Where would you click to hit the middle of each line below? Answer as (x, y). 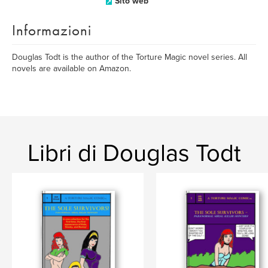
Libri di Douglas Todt (134, 153)
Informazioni (52, 30)
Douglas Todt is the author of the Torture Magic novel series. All (130, 57)
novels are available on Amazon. (71, 68)
